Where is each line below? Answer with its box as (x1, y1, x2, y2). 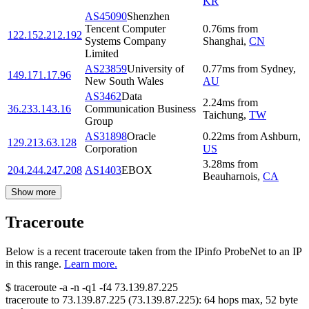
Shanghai (203, 35, 243, 48)
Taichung (203, 109, 243, 121)
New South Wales (85, 75, 163, 88)
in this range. (6, 258, 61, 270)
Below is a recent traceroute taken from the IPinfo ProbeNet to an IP (6, 246, 301, 258)
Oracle (127, 130, 156, 143)
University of (127, 63, 184, 75)
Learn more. (64, 258, 117, 270)
